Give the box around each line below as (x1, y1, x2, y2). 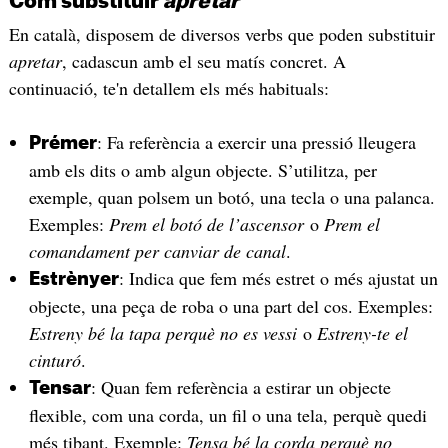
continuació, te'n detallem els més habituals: (8, 76, 329, 101)
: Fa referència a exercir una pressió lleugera (96, 129, 416, 154)
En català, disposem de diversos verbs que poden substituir (8, 22, 435, 47)
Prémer (28, 133, 97, 152)
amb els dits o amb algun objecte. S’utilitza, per (28, 157, 377, 182)
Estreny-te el (316, 320, 408, 345)
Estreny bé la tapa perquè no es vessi (28, 320, 297, 345)
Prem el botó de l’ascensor (108, 211, 310, 236)
